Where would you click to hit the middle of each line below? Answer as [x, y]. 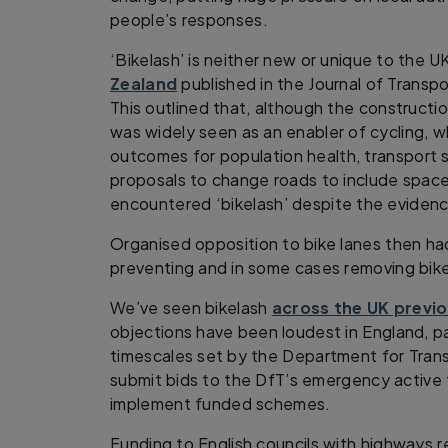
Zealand [144, 83]
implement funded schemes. [220, 403]
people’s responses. [189, 19]
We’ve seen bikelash [191, 307]
